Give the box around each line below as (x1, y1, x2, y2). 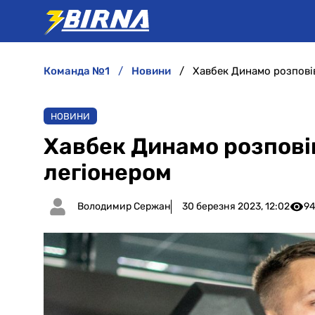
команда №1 (51, 65, 110, 77)
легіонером (44, 159, 172, 186)
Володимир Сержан (77, 200, 171, 212)
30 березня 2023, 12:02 (182, 200, 290, 212)
